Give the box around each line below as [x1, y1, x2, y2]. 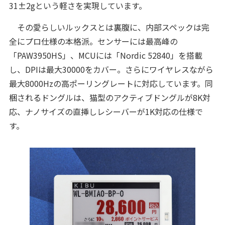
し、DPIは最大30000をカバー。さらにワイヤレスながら [9, 63, 213, 76]
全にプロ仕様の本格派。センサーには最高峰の [9, 35, 178, 48]
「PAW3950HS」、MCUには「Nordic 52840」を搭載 [9, 49, 202, 62]
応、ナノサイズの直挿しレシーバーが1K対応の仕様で [9, 105, 203, 118]
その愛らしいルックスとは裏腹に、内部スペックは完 [9, 21, 209, 34]
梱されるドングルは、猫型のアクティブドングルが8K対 [9, 91, 210, 104]
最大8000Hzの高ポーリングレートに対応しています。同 [9, 77, 213, 90]
